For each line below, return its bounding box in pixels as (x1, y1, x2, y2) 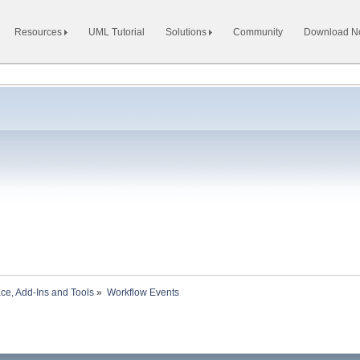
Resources (14, 27, 64, 38)
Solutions (166, 27, 209, 38)
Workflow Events (107, 287, 180, 299)
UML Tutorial (88, 27, 145, 38)
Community (233, 27, 283, 38)
